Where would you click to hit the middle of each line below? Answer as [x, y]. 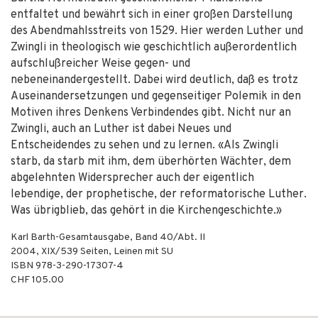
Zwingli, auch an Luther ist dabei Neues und [121, 129]
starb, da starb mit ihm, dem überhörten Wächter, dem [151, 162]
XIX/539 [60, 252]
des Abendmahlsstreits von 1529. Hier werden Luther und [157, 31]
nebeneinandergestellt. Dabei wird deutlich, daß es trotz [154, 80]
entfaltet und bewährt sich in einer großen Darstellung [152, 15]
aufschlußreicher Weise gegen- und [100, 64]
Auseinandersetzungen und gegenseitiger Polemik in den [156, 97]
